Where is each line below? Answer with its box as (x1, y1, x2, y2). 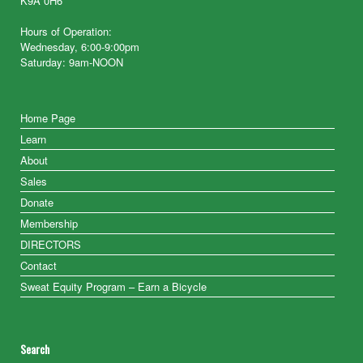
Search (20, 340, 49, 358)
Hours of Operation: (20, 23, 112, 40)
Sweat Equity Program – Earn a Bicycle (20, 279, 207, 295)
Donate (20, 194, 53, 211)
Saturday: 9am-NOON (20, 54, 123, 70)
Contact (20, 258, 57, 274)
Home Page (20, 110, 75, 126)
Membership (20, 216, 78, 232)
